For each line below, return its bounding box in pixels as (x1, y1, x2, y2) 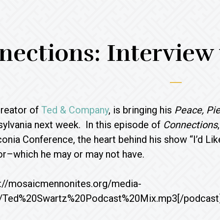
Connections (163, 119, 218, 131)
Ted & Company (41, 104, 109, 116)
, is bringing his (108, 104, 174, 116)
